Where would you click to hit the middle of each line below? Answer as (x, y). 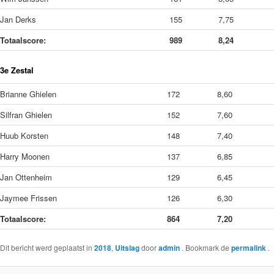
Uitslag (127, 247)
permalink (250, 247)
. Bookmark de (206, 247)
